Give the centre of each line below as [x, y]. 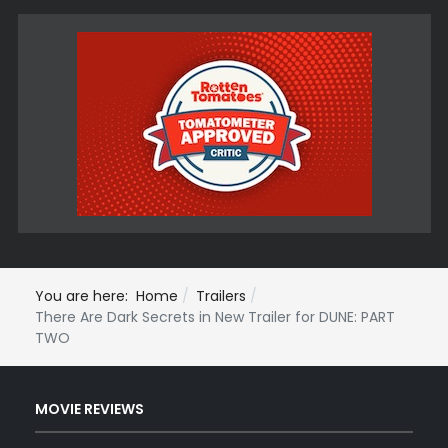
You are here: [85, 295]
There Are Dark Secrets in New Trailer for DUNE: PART [215, 316]
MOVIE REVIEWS [89, 409]
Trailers [221, 295]
